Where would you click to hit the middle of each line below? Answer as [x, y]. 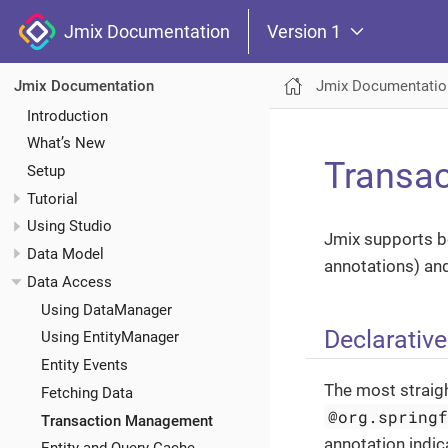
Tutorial [52, 198]
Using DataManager [106, 309]
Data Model [65, 254]
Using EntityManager [109, 337]
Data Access [69, 281]
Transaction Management [126, 420]
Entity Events [84, 365]
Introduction [67, 115]
